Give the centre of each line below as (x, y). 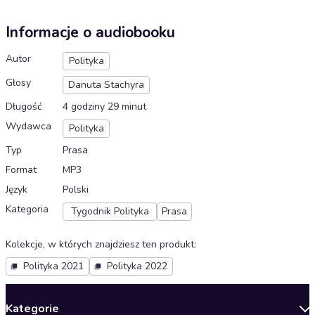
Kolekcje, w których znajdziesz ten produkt (100, 245)
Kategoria (27, 210)
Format (21, 170)
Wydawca (28, 127)
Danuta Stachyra (106, 85)
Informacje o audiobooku (90, 33)
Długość (24, 107)
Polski (76, 190)
